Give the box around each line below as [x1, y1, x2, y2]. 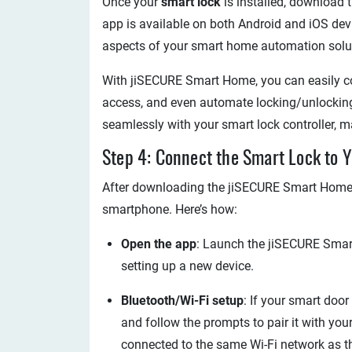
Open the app [121, 236, 196, 251]
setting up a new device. [121, 258, 254, 273]
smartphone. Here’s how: [102, 202, 237, 217]
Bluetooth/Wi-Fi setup [121, 293, 244, 308]
